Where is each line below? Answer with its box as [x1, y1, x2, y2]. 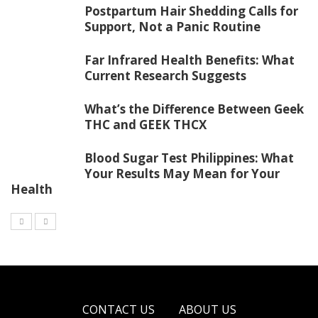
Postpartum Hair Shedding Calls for [84, 3, 298, 19]
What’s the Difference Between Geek [84, 101, 304, 117]
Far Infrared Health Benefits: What [84, 52, 295, 68]
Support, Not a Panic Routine [84, 18, 261, 35]
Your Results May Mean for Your [84, 165, 280, 182]
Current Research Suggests [84, 67, 246, 84]
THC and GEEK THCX [84, 116, 207, 133]
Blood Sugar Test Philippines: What [84, 150, 294, 166]
